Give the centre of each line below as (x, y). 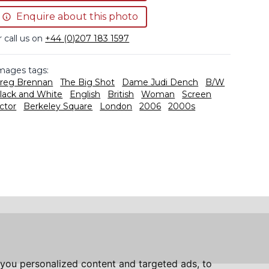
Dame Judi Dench (160, 82)
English (85, 94)
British (121, 94)
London (116, 106)
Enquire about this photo (77, 17)
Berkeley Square (58, 106)
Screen (197, 94)
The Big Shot (88, 82)
